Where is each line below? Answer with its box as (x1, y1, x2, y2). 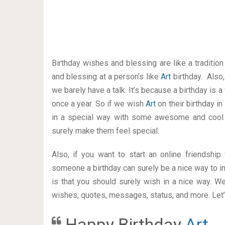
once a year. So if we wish (51, 99, 146, 108)
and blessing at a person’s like (51, 72, 161, 81)
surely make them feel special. (51, 126, 159, 136)
